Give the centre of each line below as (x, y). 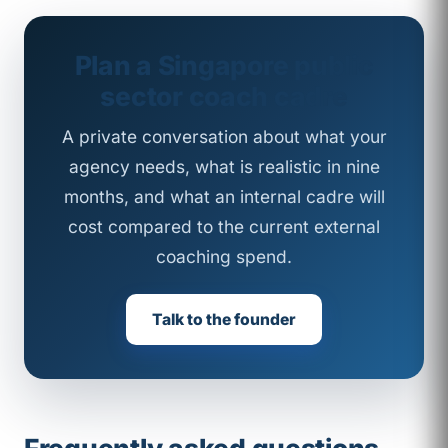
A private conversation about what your (224, 136)
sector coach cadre (224, 95)
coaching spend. (224, 256)
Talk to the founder (224, 319)
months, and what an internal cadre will (224, 196)
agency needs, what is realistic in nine (224, 166)
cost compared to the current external (224, 226)
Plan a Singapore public (224, 64)
